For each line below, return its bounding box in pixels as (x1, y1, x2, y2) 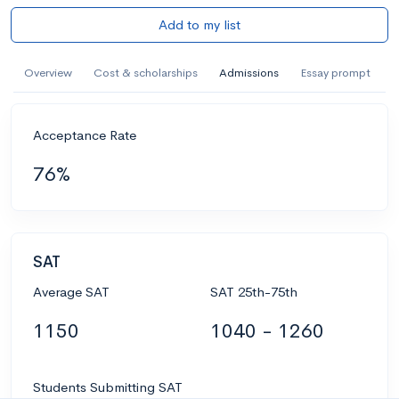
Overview (24, 64, 72, 80)
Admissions (219, 64, 279, 80)
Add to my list (159, 15, 240, 33)
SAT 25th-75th (210, 283, 297, 300)
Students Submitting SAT (33, 379, 183, 395)
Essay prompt (300, 64, 370, 80)
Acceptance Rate (33, 126, 136, 143)
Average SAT (33, 283, 110, 300)
